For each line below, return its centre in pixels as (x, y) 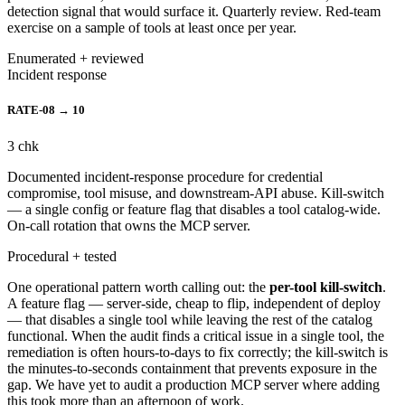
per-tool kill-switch (326, 287)
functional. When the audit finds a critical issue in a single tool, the (196, 335)
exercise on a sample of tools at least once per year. (152, 28)
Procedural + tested (62, 256)
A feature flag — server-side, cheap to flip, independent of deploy (194, 303)
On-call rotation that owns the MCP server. (129, 225)
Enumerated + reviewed (75, 59)
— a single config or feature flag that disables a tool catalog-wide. (194, 209)
